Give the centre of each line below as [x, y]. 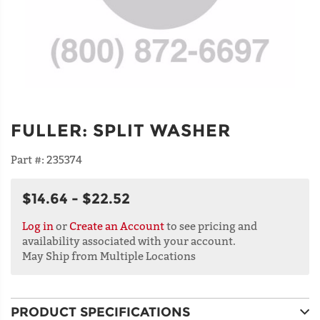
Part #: [29, 159]
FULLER [46, 130]
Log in [38, 225]
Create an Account [117, 225]
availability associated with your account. [129, 240]
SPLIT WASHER [162, 130]
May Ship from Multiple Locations [109, 255]
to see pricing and [211, 225]
